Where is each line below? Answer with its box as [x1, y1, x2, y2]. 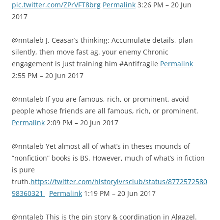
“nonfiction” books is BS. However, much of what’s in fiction [12, 153, 205, 163]
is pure [12, 165, 35, 174]
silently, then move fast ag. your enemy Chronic [12, 47, 168, 56]
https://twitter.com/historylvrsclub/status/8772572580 [30, 177, 207, 186]
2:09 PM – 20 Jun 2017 [45, 118, 118, 127]
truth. [12, 177, 30, 186]
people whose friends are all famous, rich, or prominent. [12, 106, 198, 115]
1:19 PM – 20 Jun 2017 [82, 189, 156, 198]
